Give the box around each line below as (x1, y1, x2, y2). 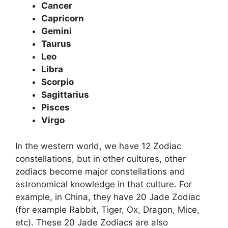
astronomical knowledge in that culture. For (15, 179, 192, 189)
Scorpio (41, 77, 76, 88)
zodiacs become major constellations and (15, 166, 185, 177)
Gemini (41, 26, 72, 37)
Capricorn (41, 13, 84, 24)
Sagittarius (41, 90, 89, 100)
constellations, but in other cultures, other (15, 153, 186, 164)
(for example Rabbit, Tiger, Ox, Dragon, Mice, (15, 204, 199, 215)
